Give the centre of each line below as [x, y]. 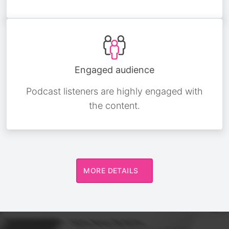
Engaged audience [114, 70]
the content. [114, 106]
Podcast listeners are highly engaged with [114, 91]
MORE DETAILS [111, 170]
